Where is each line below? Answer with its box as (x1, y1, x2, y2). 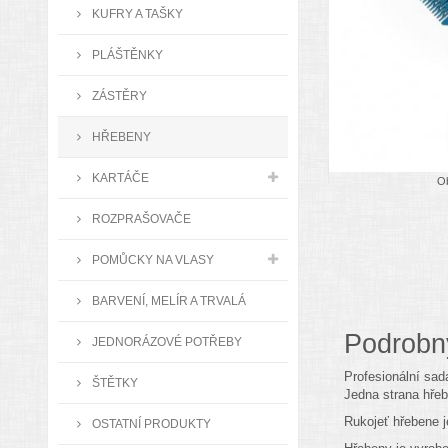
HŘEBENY (89, 130, 151, 143)
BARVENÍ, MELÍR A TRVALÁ (89, 294, 246, 307)
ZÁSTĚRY (89, 89, 147, 102)
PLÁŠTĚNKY (89, 48, 163, 61)
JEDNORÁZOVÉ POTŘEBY (89, 335, 242, 348)
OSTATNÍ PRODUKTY (89, 417, 211, 430)
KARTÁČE (89, 171, 149, 184)
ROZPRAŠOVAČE (89, 212, 191, 225)
